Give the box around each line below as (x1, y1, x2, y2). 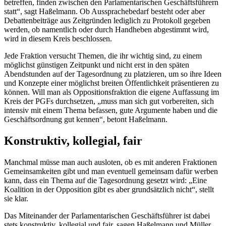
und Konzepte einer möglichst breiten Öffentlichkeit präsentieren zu (4, 79, 219, 88)
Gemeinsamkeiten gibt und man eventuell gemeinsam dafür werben (4, 167, 218, 176)
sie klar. (4, 194, 28, 203)
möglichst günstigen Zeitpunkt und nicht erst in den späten (4, 61, 189, 70)
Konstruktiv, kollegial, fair (4, 134, 142, 148)
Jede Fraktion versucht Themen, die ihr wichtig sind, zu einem (4, 51, 202, 61)
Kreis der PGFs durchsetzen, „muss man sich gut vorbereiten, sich (4, 97, 214, 106)
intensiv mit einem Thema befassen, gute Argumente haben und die (4, 106, 217, 115)
